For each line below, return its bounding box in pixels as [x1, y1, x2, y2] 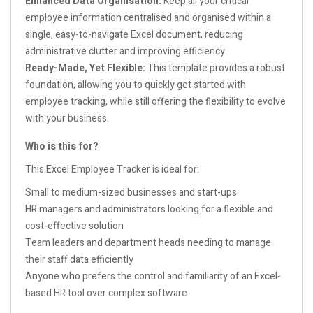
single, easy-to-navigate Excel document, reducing [25, 27, 243, 42]
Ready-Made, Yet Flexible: [25, 60, 145, 75]
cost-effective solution [25, 218, 124, 233]
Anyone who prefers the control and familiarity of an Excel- [25, 268, 281, 284]
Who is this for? [25, 138, 99, 154]
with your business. [25, 110, 109, 126]
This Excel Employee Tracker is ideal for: [25, 161, 199, 177]
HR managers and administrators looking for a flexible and [25, 201, 273, 217]
